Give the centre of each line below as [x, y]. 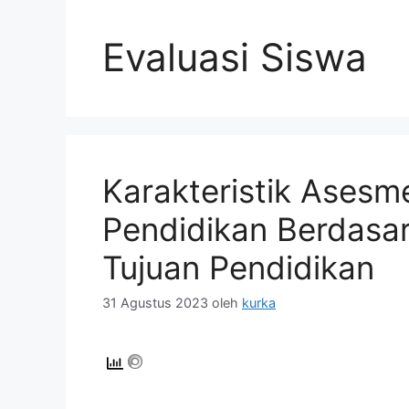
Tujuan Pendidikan [238, 267]
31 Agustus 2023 [155, 303]
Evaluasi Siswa [235, 57]
